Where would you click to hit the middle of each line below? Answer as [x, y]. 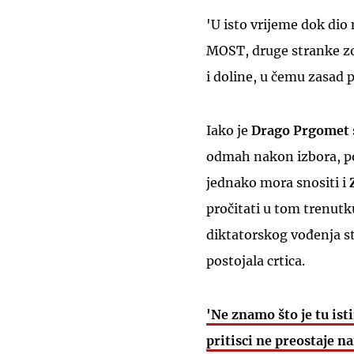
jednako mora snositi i [278, 183]
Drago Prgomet [300, 131]
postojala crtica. [256, 261]
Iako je [229, 131]
